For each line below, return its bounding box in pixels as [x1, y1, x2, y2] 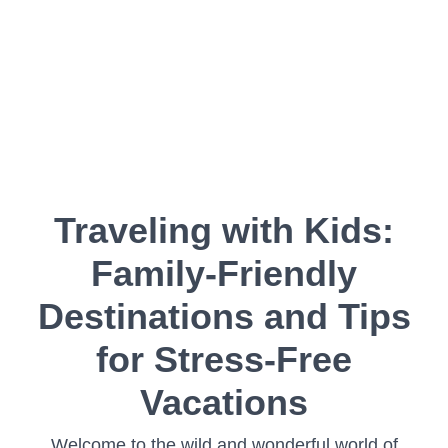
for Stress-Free [96, 339, 352, 380]
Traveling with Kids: [54, 210, 394, 251]
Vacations [140, 382, 308, 423]
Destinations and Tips [37, 296, 411, 337]
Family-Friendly [91, 253, 357, 294]
